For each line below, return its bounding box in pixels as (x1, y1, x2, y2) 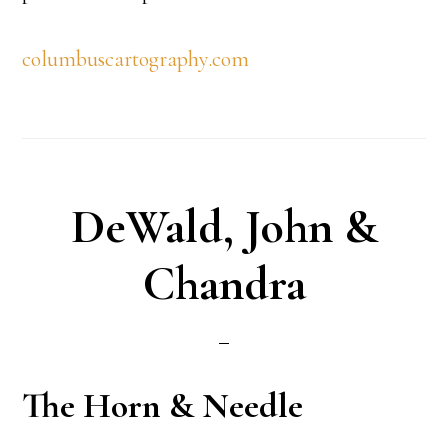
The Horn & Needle (22, 384, 304, 427)
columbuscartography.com (22, 46, 250, 72)
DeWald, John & (70, 198, 378, 256)
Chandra (142, 255, 306, 313)
